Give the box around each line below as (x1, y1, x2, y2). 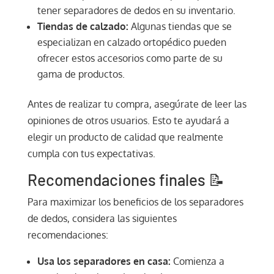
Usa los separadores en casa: (37, 254, 171, 267)
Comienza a (170, 254, 224, 267)
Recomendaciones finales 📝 (27, 169, 224, 189)
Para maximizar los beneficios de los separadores (27, 195, 243, 208)
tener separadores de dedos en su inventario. (37, 4, 235, 17)
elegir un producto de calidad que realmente (27, 130, 223, 143)
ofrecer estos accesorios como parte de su (37, 51, 223, 64)
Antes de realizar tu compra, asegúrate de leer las (27, 97, 246, 110)
